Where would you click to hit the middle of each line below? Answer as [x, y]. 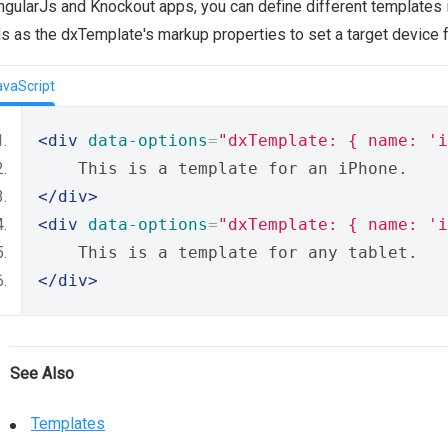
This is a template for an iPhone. [223, 168]
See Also [42, 373]
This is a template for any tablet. [228, 252]
